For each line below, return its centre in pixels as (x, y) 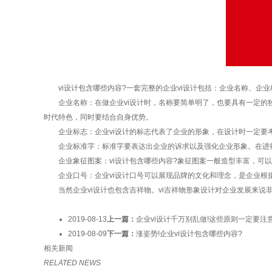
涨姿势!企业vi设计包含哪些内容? (189, 233)
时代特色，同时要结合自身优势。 (98, 117)
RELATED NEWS (72, 263)
